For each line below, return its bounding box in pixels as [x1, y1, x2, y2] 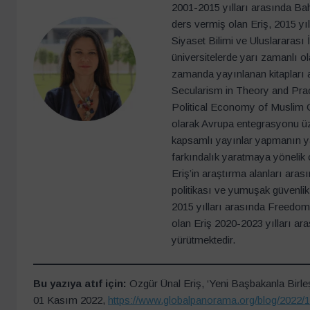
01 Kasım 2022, [33, 294, 108, 307]
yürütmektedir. [172, 233, 236, 246]
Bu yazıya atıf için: [33, 277, 127, 290]
